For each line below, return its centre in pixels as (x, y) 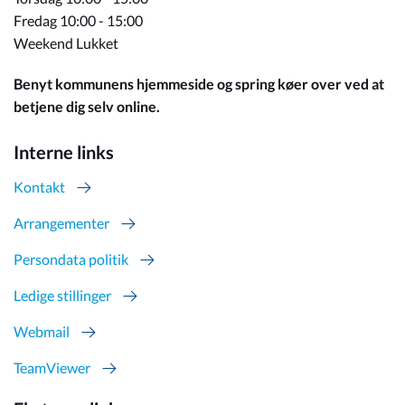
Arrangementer (61, 223)
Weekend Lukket (66, 43)
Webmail (42, 331)
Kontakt (39, 187)
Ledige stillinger (62, 295)
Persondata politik (71, 259)
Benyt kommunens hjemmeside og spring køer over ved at (199, 84)
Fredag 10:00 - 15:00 (78, 20)
